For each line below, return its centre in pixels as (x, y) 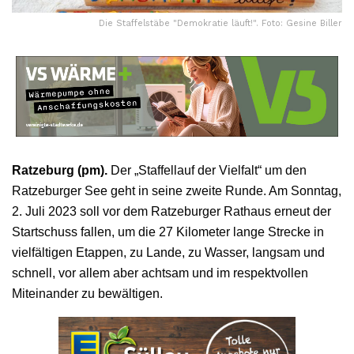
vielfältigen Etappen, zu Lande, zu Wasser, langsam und (168, 252)
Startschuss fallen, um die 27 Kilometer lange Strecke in (168, 232)
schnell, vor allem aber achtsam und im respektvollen (160, 273)
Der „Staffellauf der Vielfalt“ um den (207, 170)
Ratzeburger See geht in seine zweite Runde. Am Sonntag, (177, 190)
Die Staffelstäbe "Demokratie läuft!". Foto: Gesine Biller (220, 23)
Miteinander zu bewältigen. (87, 293)
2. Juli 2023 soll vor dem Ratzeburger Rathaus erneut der (171, 211)
